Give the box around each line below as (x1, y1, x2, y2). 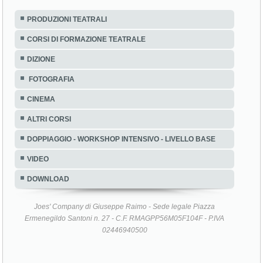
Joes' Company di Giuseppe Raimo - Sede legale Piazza (34, 232, 215, 241)
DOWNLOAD (27, 205, 70, 214)
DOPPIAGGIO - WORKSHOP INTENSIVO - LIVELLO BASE (27, 165, 216, 174)
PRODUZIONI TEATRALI (27, 45, 107, 54)
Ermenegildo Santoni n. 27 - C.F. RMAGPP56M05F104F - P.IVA (25, 244, 225, 253)
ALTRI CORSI (27, 145, 72, 154)
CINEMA (27, 125, 56, 134)
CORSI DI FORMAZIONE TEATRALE (27, 65, 146, 74)
